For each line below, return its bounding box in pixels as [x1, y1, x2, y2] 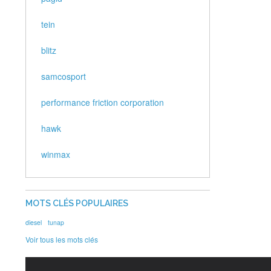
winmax [41, 148, 70, 161]
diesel [25, 218, 42, 227]
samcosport [41, 70, 86, 83]
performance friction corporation [41, 96, 164, 109]
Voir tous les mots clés [25, 234, 98, 245]
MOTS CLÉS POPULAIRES [25, 198, 128, 209]
